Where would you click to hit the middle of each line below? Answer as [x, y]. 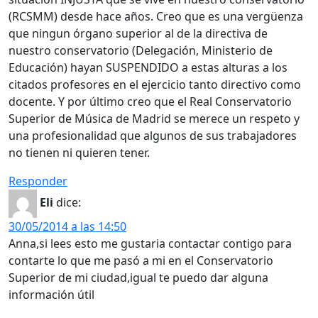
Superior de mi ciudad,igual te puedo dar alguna [138, 277]
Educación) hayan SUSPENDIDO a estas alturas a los [148, 67]
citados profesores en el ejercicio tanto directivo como [155, 84]
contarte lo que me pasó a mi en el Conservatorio [141, 260]
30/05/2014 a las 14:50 [67, 226]
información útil [51, 294]
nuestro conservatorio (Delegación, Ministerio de [141, 50]
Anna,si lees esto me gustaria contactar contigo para [150, 243]
